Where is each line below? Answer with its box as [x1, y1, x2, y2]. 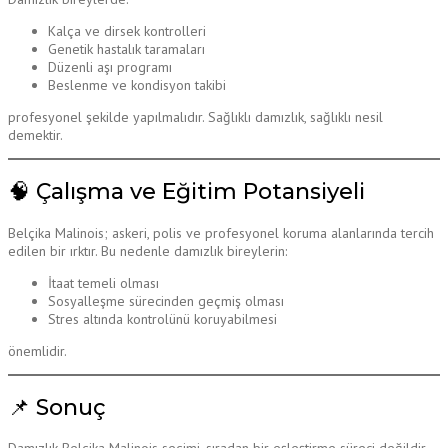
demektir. [8, 126, 63, 145]
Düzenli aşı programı [48, 58, 172, 77]
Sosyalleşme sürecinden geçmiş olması [48, 291, 284, 310]
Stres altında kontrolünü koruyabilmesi [48, 309, 277, 328]
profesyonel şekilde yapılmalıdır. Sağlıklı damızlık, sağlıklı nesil [8, 108, 383, 127]
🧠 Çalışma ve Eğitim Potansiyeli [8, 178, 365, 206]
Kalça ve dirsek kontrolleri [48, 22, 206, 41]
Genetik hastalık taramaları [48, 40, 205, 59]
